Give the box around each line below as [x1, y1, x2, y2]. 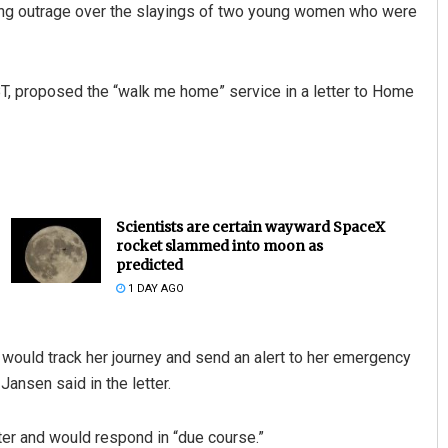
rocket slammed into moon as [115, 237, 323, 256]
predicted [115, 256, 183, 275]
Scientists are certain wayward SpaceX [115, 218, 385, 237]
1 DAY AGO [124, 282, 184, 296]
